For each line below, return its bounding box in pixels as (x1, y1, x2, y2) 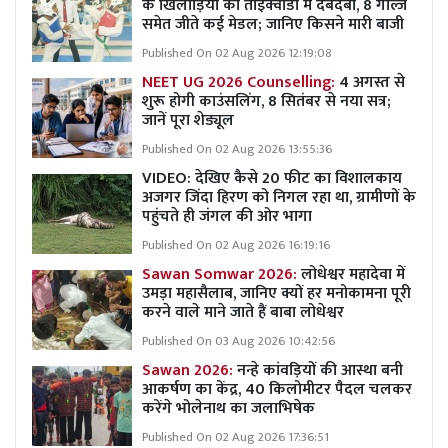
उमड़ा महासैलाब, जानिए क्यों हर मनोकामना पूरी (142, 279, 411, 307)
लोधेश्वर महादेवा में (301, 260, 405, 288)
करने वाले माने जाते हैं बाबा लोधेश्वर (142, 298, 344, 326)
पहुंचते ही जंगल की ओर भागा (142, 202, 312, 230)
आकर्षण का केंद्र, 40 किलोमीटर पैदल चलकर (142, 375, 412, 403)
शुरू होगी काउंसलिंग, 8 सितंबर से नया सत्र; (142, 87, 391, 115)
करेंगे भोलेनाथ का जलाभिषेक (142, 394, 315, 422)
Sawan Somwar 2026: (142, 260, 301, 288)
